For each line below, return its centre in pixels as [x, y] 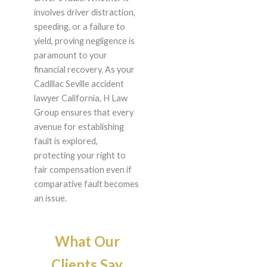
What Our [87, 241]
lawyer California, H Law [80, 98]
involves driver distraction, [84, 13]
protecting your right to [80, 156]
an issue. [50, 198]
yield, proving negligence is [84, 41]
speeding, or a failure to [79, 27]
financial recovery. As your [84, 70]
